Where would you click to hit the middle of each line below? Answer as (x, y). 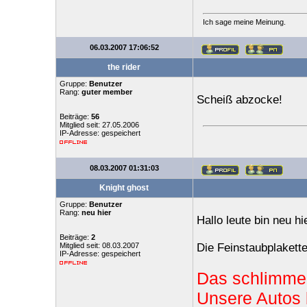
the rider (124, 67)
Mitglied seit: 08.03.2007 (99, 245)
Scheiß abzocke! (239, 100)
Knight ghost (124, 188)
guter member (107, 92)
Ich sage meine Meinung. (244, 22)
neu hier (96, 212)
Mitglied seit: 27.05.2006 (99, 125)
